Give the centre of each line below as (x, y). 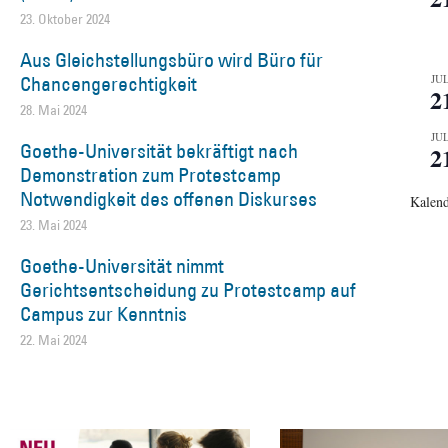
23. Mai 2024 (53, 224)
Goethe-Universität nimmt (122, 265)
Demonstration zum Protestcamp (150, 174)
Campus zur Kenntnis (103, 313)
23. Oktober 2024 (65, 18)
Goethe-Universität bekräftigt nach (159, 150)
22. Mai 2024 (53, 339)
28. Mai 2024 (53, 109)
